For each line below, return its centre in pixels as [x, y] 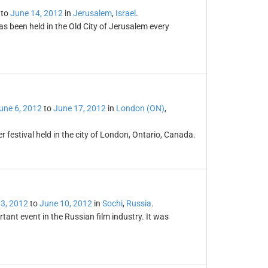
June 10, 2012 [66, 203]
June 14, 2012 [36, 13]
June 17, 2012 [79, 108]
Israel [125, 13]
